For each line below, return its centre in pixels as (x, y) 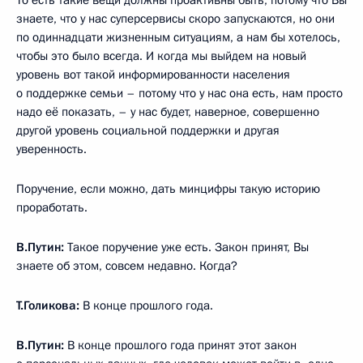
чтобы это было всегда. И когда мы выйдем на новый (161, 56)
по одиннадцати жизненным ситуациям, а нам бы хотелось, (178, 37)
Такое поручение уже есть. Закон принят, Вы (188, 247)
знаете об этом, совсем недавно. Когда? (127, 265)
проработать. (52, 207)
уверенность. (51, 149)
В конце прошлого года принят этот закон (180, 345)
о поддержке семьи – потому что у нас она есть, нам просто (179, 93)
